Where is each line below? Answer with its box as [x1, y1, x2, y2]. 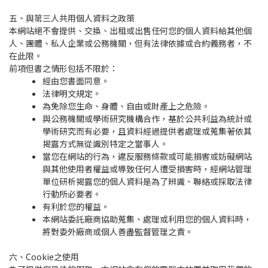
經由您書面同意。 [42, 75, 109, 87]
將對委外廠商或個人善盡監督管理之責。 [42, 226, 193, 237]
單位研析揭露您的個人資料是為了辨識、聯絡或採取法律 [42, 175, 252, 187]
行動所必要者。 [42, 188, 101, 200]
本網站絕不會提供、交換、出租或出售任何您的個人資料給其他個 [9, 25, 252, 36]
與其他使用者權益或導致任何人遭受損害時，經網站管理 [42, 163, 252, 175]
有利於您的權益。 [42, 200, 109, 212]
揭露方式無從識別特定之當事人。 [42, 138, 168, 150]
